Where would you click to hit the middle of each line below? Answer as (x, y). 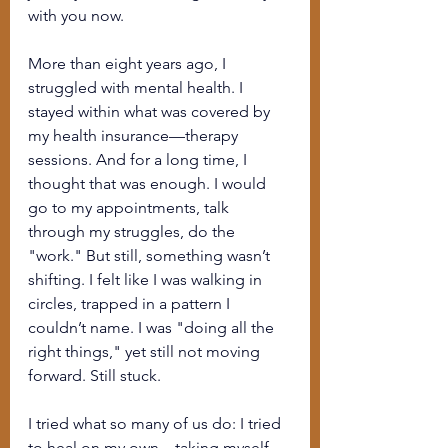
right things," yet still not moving (146, 351)
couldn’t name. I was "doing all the (153, 327)
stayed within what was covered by (151, 111)
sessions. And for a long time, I (139, 159)
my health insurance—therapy (135, 135)
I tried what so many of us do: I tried (156, 423)
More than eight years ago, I (129, 63)
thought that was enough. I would (149, 183)
